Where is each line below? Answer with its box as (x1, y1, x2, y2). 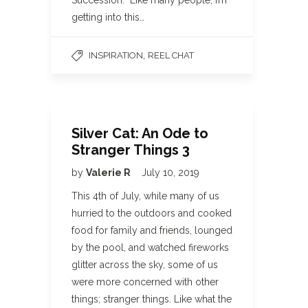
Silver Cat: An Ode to (71, 125, 208, 142)
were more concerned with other (71, 276, 219, 287)
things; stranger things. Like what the (71, 294, 232, 305)
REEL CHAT (148, 50, 194, 60)
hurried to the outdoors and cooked (71, 208, 232, 219)
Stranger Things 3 (71, 142, 190, 158)
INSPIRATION (89, 50, 143, 60)
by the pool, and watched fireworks (71, 242, 229, 253)
